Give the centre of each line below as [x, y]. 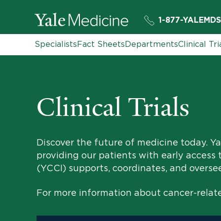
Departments [151, 44]
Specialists [56, 44]
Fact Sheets [101, 44]
